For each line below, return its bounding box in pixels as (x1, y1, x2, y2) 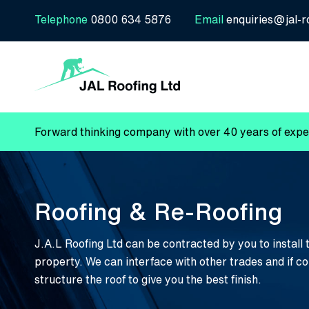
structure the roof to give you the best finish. (34, 274, 261, 285)
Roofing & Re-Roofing (34, 199, 283, 223)
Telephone (34, 14, 88, 25)
